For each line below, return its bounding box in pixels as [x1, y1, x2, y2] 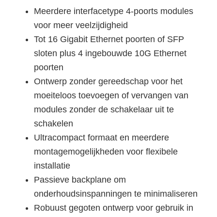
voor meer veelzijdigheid [34, 20, 128, 30]
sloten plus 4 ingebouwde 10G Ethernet [34, 48, 186, 58]
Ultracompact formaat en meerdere [34, 132, 169, 142]
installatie [34, 160, 70, 170]
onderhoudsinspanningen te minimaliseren [34, 188, 198, 199]
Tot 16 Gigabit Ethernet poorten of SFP [34, 34, 184, 44]
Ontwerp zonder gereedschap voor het [34, 76, 183, 86]
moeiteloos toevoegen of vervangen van [34, 90, 188, 100]
